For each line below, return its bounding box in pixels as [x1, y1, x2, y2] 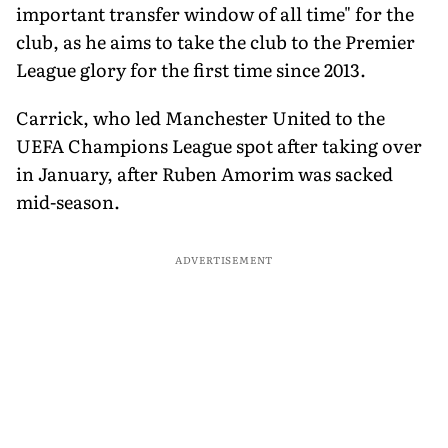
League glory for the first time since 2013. [16, 55, 366, 83]
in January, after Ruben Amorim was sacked [16, 159, 393, 187]
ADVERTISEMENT [174, 251, 274, 267]
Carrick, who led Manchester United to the [16, 103, 385, 131]
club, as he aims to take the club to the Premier [16, 27, 415, 55]
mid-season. [16, 187, 120, 215]
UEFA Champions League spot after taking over [16, 131, 422, 159]
